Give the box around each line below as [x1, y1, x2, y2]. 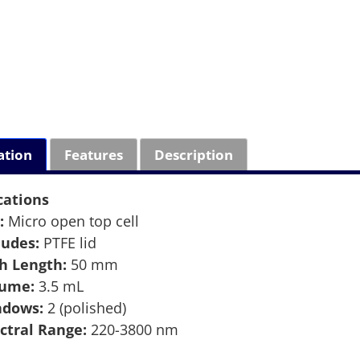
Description [154, 145, 234, 164]
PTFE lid [39, 233, 97, 253]
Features [63, 145, 123, 164]
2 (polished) [43, 298, 127, 318]
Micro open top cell [4, 211, 140, 231]
